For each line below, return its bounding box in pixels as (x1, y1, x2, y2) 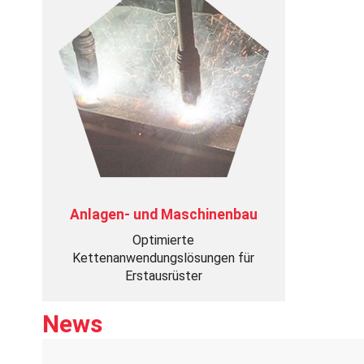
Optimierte (132, 232, 195, 248)
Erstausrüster (124, 268, 202, 284)
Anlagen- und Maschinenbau (69, 206, 258, 223)
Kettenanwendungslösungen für (72, 250, 255, 266)
